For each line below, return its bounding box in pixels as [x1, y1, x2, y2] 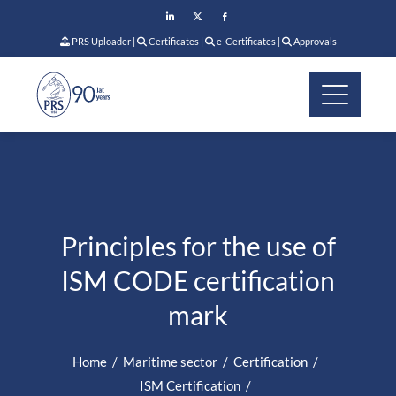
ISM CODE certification [61, 264, 335, 297]
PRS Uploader [69, 35, 131, 47]
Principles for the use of [60, 230, 336, 263]
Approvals [291, 35, 337, 47]
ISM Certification [140, 377, 240, 394]
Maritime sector [123, 354, 217, 370]
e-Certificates [214, 35, 276, 47]
